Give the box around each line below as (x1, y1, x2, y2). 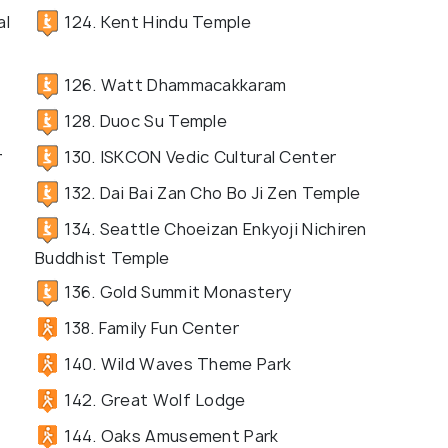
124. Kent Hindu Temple (60, 10, 251, 33)
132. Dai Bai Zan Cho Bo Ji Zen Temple (60, 181, 361, 204)
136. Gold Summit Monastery (60, 280, 292, 303)
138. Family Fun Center (60, 316, 239, 339)
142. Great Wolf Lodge (60, 388, 246, 411)
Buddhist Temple (35, 247, 170, 270)
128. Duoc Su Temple (60, 109, 227, 132)
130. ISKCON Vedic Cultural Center (60, 145, 337, 168)
